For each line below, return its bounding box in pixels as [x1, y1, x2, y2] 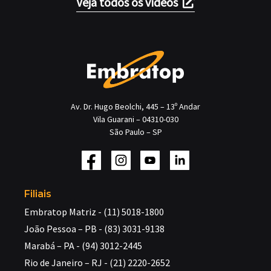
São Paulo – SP [109, 126, 162, 137]
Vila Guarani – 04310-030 [93, 113, 178, 125]
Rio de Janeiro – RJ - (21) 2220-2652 [24, 256, 170, 269]
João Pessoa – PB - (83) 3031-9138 [24, 222, 165, 235]
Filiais [24, 188, 51, 200]
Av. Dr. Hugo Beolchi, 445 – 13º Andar [71, 100, 200, 112]
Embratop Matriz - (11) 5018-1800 [24, 205, 164, 218]
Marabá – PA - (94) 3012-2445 [24, 239, 142, 252]
